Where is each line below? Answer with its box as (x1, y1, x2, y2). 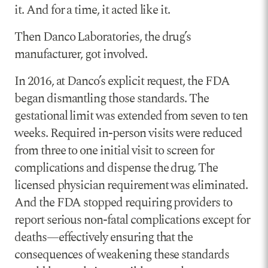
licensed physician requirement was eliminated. (14, 175, 248, 195)
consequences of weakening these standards (14, 245, 229, 264)
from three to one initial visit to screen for (14, 141, 214, 160)
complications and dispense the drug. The (14, 158, 218, 178)
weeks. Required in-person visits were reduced (14, 123, 242, 143)
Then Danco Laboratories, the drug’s (14, 27, 191, 47)
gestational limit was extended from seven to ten (14, 106, 248, 126)
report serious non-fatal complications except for (14, 210, 250, 230)
